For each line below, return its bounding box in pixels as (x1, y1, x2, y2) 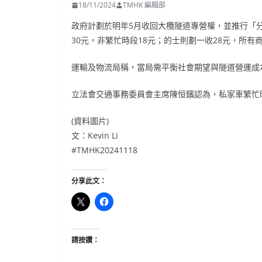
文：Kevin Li (71, 130, 118, 142)
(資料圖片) (71, 115, 109, 127)
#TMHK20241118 (71, 144, 137, 156)
